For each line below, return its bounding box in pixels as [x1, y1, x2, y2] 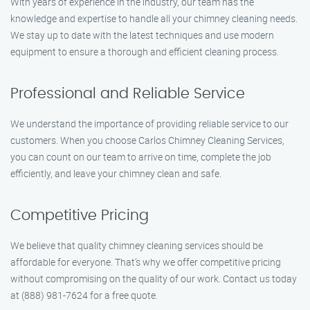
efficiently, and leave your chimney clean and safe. [10, 167, 221, 180]
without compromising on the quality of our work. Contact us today [10, 272, 297, 285]
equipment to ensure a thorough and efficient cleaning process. [10, 45, 279, 58]
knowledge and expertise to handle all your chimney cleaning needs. [10, 12, 298, 25]
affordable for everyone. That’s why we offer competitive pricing [10, 255, 281, 268]
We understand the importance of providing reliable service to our [10, 117, 289, 130]
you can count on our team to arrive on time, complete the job [10, 150, 271, 163]
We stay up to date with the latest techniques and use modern [10, 28, 274, 42]
